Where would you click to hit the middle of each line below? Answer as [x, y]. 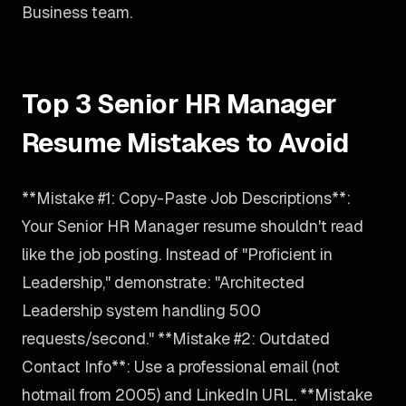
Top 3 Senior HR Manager [179, 104]
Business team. [77, 12]
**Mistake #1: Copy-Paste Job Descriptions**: [186, 198]
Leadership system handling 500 [141, 310]
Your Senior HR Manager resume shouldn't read [193, 226]
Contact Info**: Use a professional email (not [181, 367]
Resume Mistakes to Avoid [185, 143]
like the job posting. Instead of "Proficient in [177, 254]
